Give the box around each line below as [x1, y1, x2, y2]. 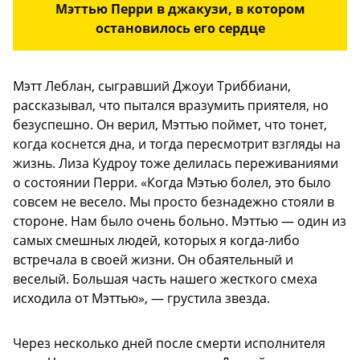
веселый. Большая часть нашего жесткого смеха [13, 270, 317, 288]
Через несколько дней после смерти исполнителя [13, 334, 325, 353]
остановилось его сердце [95, 19, 265, 38]
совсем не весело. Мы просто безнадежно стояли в [13, 193, 334, 211]
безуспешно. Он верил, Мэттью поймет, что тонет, [13, 116, 327, 134]
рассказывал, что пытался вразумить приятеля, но [13, 96, 329, 115]
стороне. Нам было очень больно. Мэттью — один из [13, 212, 346, 231]
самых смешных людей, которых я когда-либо [13, 231, 300, 250]
